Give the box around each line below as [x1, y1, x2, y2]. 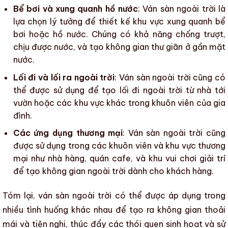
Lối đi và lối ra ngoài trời [13, 72, 115, 82]
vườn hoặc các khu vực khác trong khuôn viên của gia [13, 97, 225, 108]
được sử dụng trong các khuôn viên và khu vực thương [13, 140, 225, 151]
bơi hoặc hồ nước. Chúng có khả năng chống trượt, [13, 29, 225, 40]
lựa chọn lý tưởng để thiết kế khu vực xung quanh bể [13, 16, 225, 27]
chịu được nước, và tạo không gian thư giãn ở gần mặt [13, 42, 225, 52]
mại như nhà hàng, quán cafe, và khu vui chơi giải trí [13, 153, 225, 164]
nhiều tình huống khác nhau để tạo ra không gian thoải [3, 205, 225, 215]
